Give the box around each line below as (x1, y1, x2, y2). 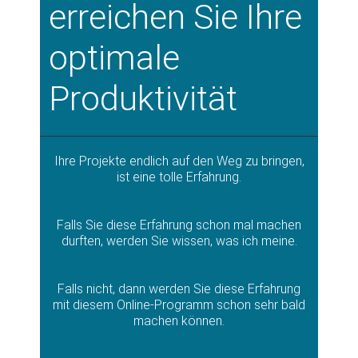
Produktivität (49, 78, 237, 119)
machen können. (133, 313, 225, 329)
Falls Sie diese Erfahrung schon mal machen (57, 217, 301, 233)
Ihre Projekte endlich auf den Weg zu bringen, (54, 153, 304, 169)
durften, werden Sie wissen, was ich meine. (61, 233, 297, 249)
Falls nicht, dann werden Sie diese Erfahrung (58, 281, 300, 297)
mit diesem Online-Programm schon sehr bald (53, 297, 305, 313)
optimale (49, 38, 180, 78)
